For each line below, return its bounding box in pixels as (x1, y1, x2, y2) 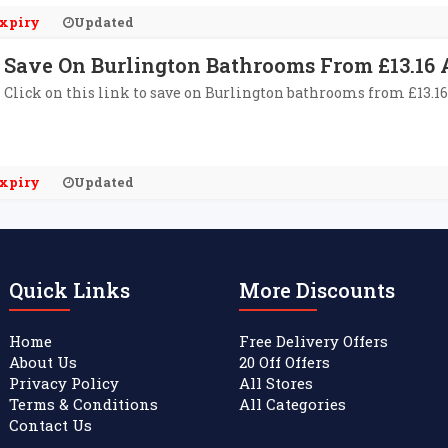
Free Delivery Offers (239, 331, 388, 351)
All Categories (239, 394, 346, 414)
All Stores (239, 373, 313, 393)
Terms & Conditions (9, 394, 158, 414)
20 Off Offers (239, 352, 330, 372)
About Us (9, 352, 77, 372)
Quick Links (9, 277, 130, 303)
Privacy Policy (9, 373, 119, 393)
